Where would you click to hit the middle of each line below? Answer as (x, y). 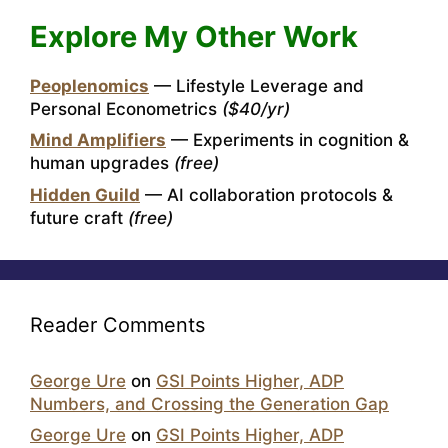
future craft (79, 217)
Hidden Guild (85, 194)
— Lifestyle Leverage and (256, 85)
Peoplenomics (89, 85)
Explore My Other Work (194, 36)
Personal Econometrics (126, 108)
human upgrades (102, 163)
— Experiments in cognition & (287, 140)
